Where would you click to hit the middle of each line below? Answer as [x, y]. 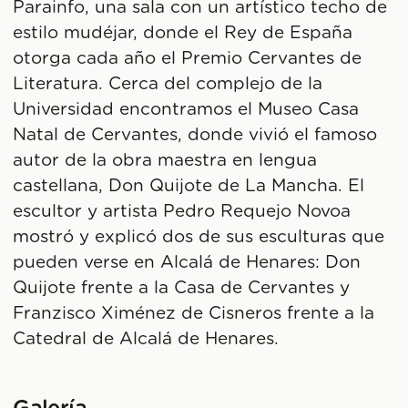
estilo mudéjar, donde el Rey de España [183, 34]
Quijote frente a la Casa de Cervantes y [182, 289]
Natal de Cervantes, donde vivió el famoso [195, 136]
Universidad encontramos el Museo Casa [186, 110]
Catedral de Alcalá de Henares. [146, 340]
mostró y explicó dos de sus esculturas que [199, 238]
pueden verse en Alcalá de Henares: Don [187, 263]
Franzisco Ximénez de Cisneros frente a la [194, 314]
